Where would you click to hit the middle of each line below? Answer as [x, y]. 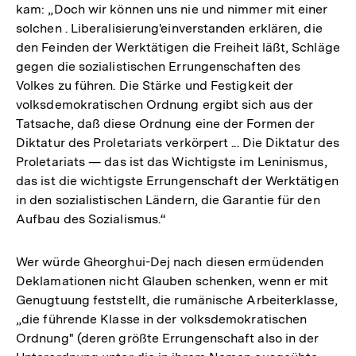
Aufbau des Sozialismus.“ [91, 219]
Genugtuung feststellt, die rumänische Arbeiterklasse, [177, 300]
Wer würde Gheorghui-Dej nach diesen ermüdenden [170, 261]
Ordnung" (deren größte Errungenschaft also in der [168, 338]
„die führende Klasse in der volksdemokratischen [162, 319]
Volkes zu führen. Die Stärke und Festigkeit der [155, 85]
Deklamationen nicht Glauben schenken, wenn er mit [172, 281]
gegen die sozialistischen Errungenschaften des [159, 66]
